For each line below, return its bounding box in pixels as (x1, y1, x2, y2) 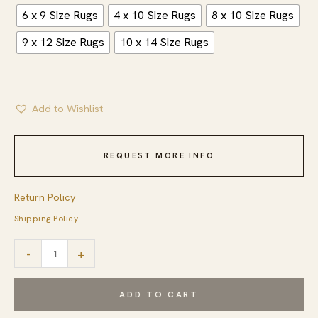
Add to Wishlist (32, 101, 103, 115)
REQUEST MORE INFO (103, 150, 215, 160)
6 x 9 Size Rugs (22, 8, 98, 23)
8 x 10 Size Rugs (212, 8, 294, 23)
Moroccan (13, 263, 62, 277)
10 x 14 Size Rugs (120, 35, 209, 50)
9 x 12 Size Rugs (22, 35, 104, 50)
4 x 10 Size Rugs (114, 8, 196, 23)
